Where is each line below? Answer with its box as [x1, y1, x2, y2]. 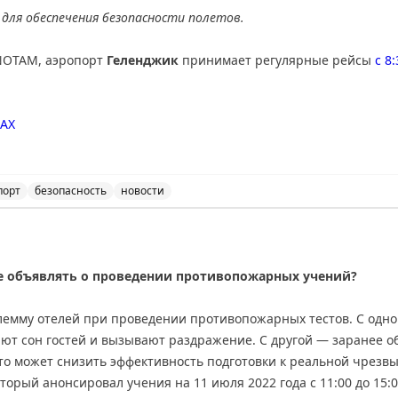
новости [121, 183, 164, 198]
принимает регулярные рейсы [179, 52, 375, 68]
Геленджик [107, 52, 179, 68]
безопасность [35, 183, 107, 198]
